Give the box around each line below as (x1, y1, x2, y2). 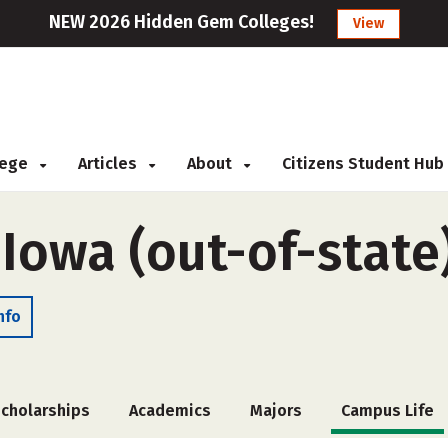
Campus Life (341, 401, 434, 420)
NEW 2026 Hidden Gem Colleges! (48, 11, 314, 33)
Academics (129, 401, 211, 420)
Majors (250, 401, 302, 420)
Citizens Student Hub (282, 154, 444, 173)
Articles (78, 154, 141, 173)
